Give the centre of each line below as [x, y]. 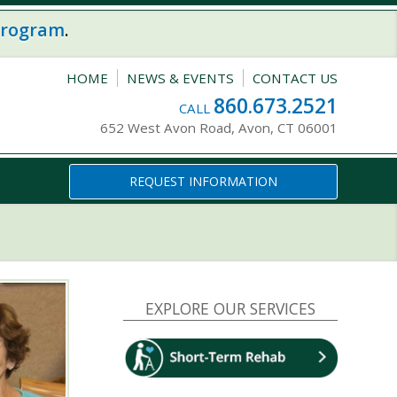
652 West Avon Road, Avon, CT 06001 [218, 128]
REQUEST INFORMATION [204, 181]
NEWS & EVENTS [180, 78]
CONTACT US [295, 78]
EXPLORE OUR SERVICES [230, 308]
